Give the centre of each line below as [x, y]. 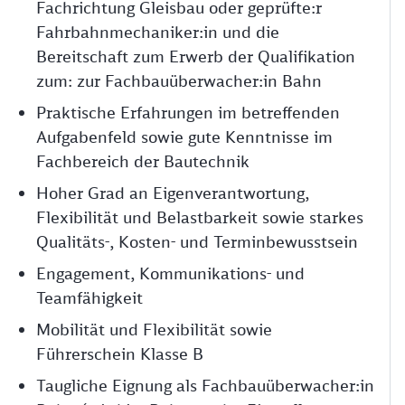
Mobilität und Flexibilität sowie [154, 329]
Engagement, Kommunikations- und [170, 273]
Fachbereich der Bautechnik [143, 161]
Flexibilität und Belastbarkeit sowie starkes [200, 217]
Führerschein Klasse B [120, 353]
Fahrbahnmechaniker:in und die [158, 32]
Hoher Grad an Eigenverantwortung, [173, 193]
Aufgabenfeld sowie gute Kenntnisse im [184, 137]
